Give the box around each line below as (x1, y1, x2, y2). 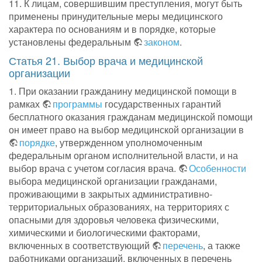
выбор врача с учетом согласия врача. (9, 161, 178, 175)
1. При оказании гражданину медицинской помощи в (9, 84, 237, 98)
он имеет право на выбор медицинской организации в (9, 123, 244, 137)
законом (144, 35, 180, 49)
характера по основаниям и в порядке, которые (9, 22, 216, 36)
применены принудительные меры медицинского (9, 9, 223, 23)
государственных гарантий (102, 97, 221, 111)
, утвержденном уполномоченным (55, 136, 202, 150)
